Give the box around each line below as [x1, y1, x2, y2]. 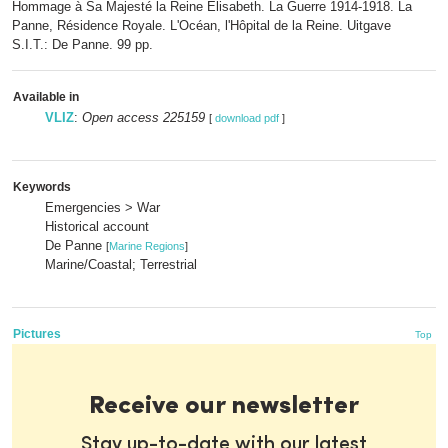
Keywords [13, 180, 71, 194]
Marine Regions [109, 240, 185, 252]
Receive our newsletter [89, 394, 359, 419]
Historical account [45, 219, 149, 234]
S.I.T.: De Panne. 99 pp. [12, 37, 153, 52]
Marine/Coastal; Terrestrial [45, 257, 197, 272]
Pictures [13, 327, 61, 341]
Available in [13, 90, 79, 104]
